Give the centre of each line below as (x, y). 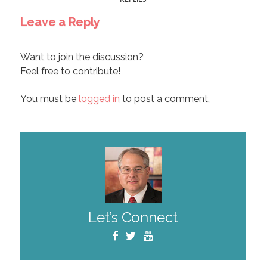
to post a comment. (164, 98)
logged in (99, 98)
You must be (49, 98)
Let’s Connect (133, 217)
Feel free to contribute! (70, 71)
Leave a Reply (60, 22)
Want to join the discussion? (82, 57)
